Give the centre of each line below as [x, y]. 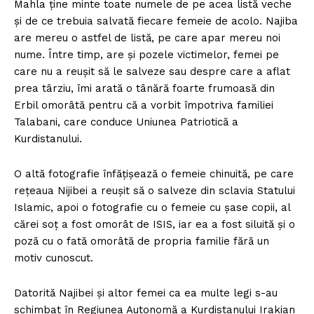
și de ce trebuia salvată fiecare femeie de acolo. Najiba [156, 21]
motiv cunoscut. [54, 258]
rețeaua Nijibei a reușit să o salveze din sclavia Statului [155, 190]
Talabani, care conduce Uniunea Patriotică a [126, 122]
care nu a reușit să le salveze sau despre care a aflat [152, 71]
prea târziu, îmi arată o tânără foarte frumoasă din [144, 88]
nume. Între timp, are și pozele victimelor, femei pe [146, 54]
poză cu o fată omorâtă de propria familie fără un [142, 241]
